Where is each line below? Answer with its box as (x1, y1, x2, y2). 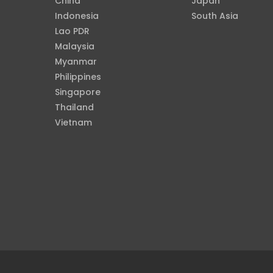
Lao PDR (54, 25, 90, 37)
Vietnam (54, 116, 92, 129)
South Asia (191, 10, 238, 22)
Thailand (54, 101, 94, 113)
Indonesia (54, 10, 99, 22)
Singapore (54, 86, 101, 98)
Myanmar (54, 55, 97, 68)
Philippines (54, 71, 101, 83)
